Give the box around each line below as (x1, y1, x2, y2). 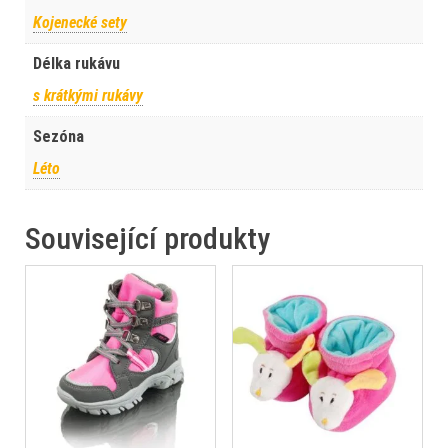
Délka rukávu (33, 54, 120, 74)
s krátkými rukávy (33, 86, 143, 106)
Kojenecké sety (33, 13, 127, 33)
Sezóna (33, 127, 84, 147)
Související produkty (25, 221, 270, 257)
